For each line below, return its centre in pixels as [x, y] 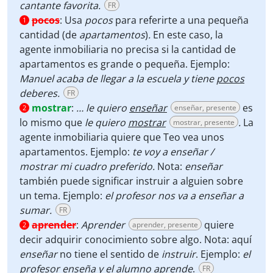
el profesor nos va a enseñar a [174, 196]
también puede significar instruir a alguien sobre [131, 181]
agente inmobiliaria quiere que [90, 137]
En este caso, [183, 35]
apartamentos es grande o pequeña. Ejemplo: [125, 64]
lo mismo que [52, 122]
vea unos [204, 137]
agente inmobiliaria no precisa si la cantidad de [128, 49]
